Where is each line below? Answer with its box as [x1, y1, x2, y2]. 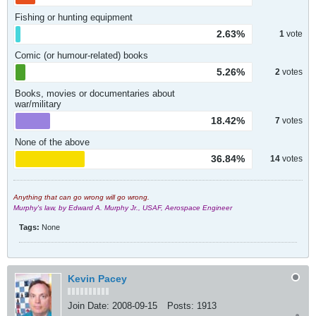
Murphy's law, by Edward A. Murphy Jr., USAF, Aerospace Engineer [13, 204, 232, 212]
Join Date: [68, 300, 109, 311]
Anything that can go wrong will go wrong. [13, 193, 150, 201]
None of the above [15, 137, 90, 147]
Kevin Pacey [68, 273, 127, 284]
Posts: [167, 300, 194, 311]
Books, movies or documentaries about [15, 88, 175, 99]
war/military [15, 99, 61, 109]
